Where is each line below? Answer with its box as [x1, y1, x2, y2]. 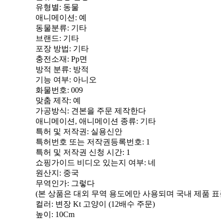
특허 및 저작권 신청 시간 [36, 148, 122, 156]
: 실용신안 [87, 127, 122, 136]
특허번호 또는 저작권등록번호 [36, 138, 142, 146]
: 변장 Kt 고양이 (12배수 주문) [51, 200, 155, 208]
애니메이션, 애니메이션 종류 [36, 117, 136, 125]
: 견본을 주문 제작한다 [67, 107, 146, 115]
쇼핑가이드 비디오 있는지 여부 [36, 158, 144, 167]
